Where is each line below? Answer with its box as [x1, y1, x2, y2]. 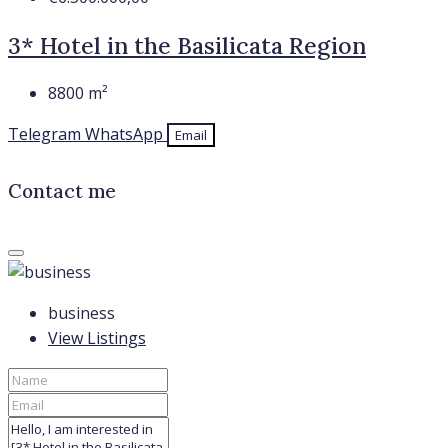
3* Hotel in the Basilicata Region [8, 30, 366, 60]
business [48, 302, 115, 325]
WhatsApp [85, 122, 163, 145]
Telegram [8, 122, 81, 145]
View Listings [48, 327, 146, 350]
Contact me [8, 178, 116, 203]
